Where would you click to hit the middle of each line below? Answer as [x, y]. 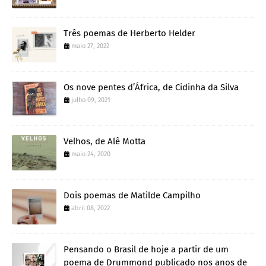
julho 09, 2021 [91, 100]
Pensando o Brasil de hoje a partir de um [146, 249]
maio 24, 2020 [91, 154]
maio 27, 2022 [90, 46]
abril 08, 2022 [91, 208]
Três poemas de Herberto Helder [129, 33]
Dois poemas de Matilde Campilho [132, 195]
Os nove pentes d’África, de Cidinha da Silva [151, 87]
